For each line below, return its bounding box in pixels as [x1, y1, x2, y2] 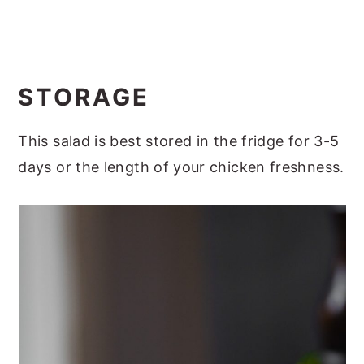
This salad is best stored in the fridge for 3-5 [18, 132, 340, 149]
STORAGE [18, 82, 150, 111]
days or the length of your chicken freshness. [18, 158, 344, 175]
